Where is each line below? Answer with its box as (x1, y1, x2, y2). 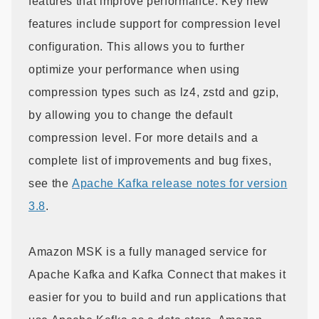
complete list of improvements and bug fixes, (28, 154, 272, 167)
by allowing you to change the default (28, 108, 233, 121)
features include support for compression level (28, 17, 281, 30)
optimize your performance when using (28, 63, 241, 75)
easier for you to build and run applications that (28, 291, 286, 303)
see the (28, 177, 73, 189)
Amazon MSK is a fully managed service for (28, 245, 267, 258)
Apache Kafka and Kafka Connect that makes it (28, 268, 286, 281)
